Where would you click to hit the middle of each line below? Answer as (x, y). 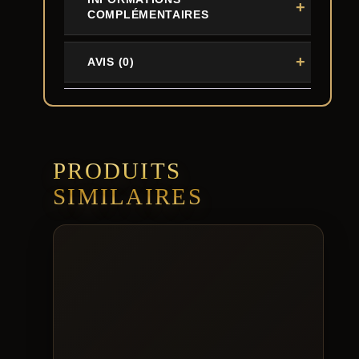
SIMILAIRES (128, 196)
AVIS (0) (111, 61)
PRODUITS (117, 171)
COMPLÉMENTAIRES (148, 14)
